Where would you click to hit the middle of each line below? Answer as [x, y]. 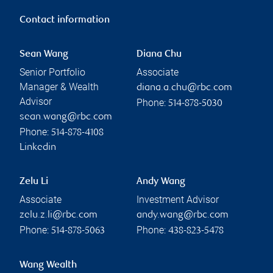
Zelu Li [34, 182]
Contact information [65, 21]
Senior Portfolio [52, 73]
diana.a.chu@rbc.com [184, 88]
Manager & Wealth [59, 87]
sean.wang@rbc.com [66, 118]
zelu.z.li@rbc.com [58, 216]
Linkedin [38, 148]
